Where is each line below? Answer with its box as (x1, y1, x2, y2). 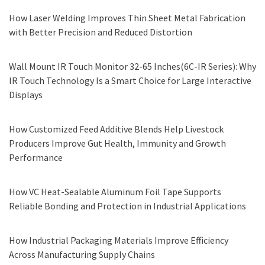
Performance (9, 151, 63, 164)
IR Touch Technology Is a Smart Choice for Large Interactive (9, 75, 251, 87)
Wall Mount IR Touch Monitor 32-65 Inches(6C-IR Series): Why (9, 60, 256, 73)
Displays (9, 89, 43, 101)
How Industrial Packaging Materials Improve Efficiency (9, 234, 228, 247)
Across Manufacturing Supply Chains (9, 248, 155, 261)
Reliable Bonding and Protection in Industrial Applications (9, 200, 246, 212)
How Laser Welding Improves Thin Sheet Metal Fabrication (9, 12, 245, 24)
